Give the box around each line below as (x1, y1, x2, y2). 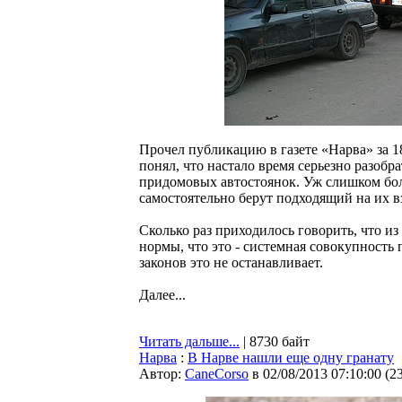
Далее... (139, 287, 186, 302)
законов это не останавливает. (139, 255, 323, 270)
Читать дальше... (139, 334, 240, 349)
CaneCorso (185, 366, 249, 381)
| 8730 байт (240, 334, 310, 349)
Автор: (139, 366, 185, 381)
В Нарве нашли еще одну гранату (188, 350, 394, 365)
